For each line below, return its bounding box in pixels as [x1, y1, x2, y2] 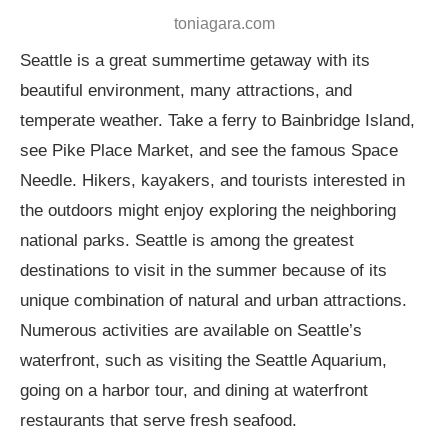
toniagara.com [173, 14, 275, 32]
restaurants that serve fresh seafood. [20, 410, 297, 430]
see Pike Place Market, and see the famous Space [20, 140, 398, 160]
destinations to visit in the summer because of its [20, 260, 387, 280]
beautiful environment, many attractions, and [20, 80, 352, 100]
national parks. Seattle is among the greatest [20, 230, 354, 250]
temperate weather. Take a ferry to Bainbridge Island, [20, 110, 415, 130]
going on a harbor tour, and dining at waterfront [20, 380, 368, 400]
